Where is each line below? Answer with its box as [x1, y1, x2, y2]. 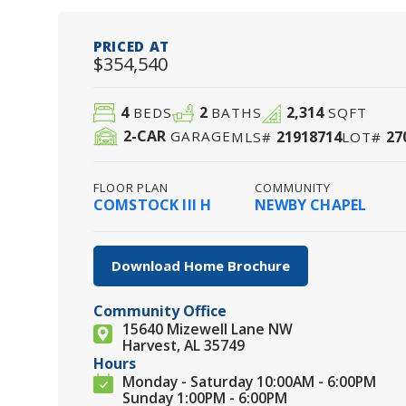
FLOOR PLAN [93, 179, 169, 197]
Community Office [93, 301, 227, 322]
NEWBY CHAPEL [255, 195, 367, 216]
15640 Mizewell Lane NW [122, 319, 293, 340]
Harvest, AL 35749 [122, 335, 245, 356]
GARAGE [166, 126, 231, 145]
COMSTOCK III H [93, 195, 212, 216]
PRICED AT [93, 37, 169, 55]
